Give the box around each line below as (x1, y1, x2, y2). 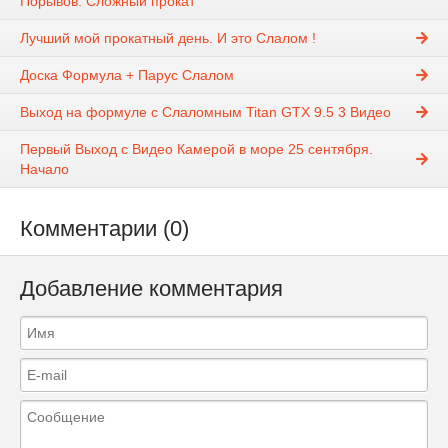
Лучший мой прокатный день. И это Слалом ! (20, 30, 316, 47)
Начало (20, 161, 69, 178)
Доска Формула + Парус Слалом (20, 67, 234, 84)
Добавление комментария (20, 276, 283, 302)
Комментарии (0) (20, 216, 189, 242)
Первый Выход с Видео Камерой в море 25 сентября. (20, 141, 373, 158)
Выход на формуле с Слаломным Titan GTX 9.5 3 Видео (20, 104, 391, 121)
